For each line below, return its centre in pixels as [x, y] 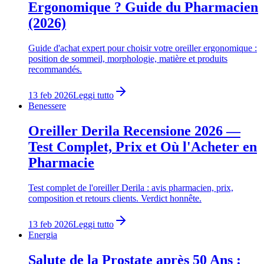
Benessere [47, 106]
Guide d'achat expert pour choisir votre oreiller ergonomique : [143, 48]
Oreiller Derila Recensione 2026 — [134, 131]
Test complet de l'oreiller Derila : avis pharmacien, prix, [131, 187]
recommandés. [55, 69]
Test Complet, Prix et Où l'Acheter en [143, 146]
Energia [43, 235]
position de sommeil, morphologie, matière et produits [128, 59]
